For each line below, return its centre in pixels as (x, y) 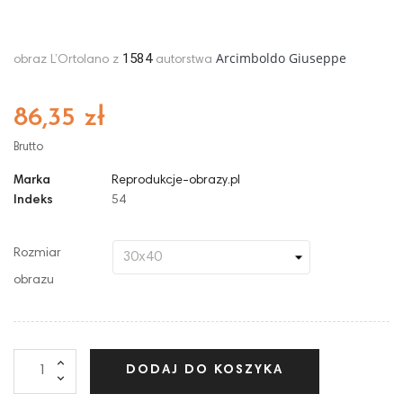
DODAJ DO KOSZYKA (205, 371)
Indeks (33, 200)
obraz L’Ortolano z (68, 60)
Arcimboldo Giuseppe (281, 58)
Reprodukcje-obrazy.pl (176, 180)
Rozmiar (37, 253)
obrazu (34, 280)
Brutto (28, 148)
